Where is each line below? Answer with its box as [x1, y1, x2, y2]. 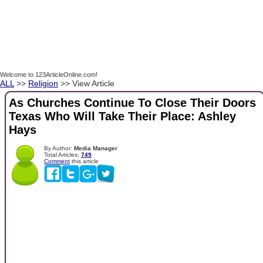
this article [70, 157, 99, 164]
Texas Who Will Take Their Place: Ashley [9, 110, 236, 123]
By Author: [44, 144, 74, 151]
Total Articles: [44, 151, 81, 158]
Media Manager [74, 144, 117, 151]
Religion [28, 79, 58, 88]
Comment [44, 157, 70, 164]
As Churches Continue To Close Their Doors [9, 96, 256, 110]
